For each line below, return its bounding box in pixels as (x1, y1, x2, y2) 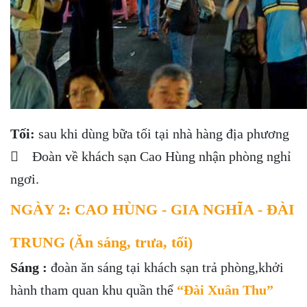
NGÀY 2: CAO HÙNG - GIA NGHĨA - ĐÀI (10, 201, 295, 218)
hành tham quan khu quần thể (10, 282, 177, 297)
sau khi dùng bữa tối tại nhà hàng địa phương (35, 126, 293, 141)
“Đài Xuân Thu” (177, 282, 273, 297)
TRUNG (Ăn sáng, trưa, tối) (10, 234, 193, 251)
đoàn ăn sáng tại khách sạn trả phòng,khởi (47, 260, 284, 275)
